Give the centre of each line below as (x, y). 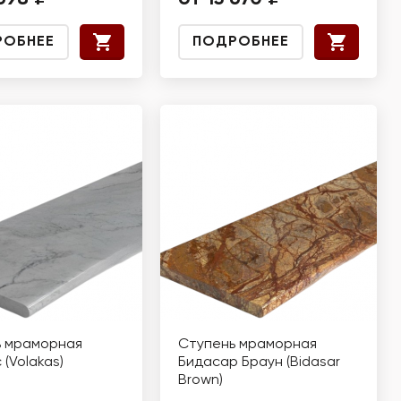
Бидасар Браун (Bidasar (259, 363)
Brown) (200, 380)
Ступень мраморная (247, 345)
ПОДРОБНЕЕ (241, 42)
